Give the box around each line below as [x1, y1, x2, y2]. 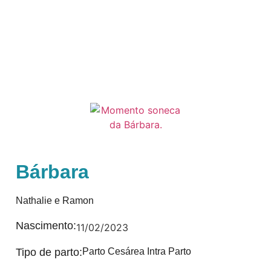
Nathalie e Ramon [16, 195, 94, 206]
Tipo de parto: [16, 246, 82, 258]
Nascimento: [16, 220, 76, 232]
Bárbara [16, 161, 89, 183]
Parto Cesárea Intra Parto [82, 246, 191, 256]
